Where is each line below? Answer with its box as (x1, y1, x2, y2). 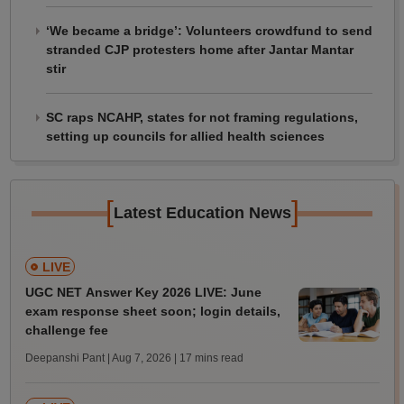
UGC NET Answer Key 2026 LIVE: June (24, 285, 262, 300)
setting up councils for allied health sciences (45, 129, 325, 144)
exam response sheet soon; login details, (24, 304, 280, 319)
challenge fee (24, 323, 108, 338)
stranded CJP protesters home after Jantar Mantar (45, 42, 353, 58)
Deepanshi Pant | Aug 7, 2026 (24, 352, 171, 365)
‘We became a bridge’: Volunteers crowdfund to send (45, 23, 372, 39)
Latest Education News (113, 204, 291, 223)
